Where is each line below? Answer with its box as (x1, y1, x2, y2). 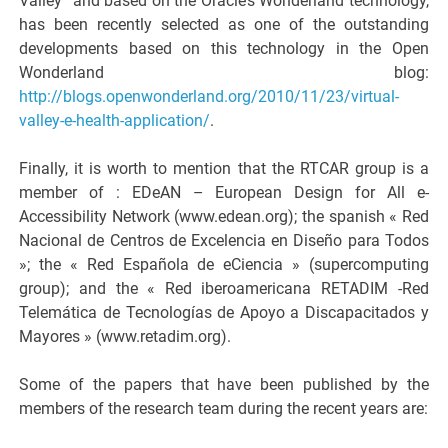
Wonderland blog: (19, 63, 429, 83)
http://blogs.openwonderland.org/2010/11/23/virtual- (19, 87, 400, 107)
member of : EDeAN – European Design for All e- (19, 183, 429, 203)
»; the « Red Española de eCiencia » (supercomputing (19, 255, 429, 275)
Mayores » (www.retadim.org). (19, 327, 232, 347)
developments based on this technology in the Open (19, 39, 429, 59)
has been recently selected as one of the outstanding (19, 15, 429, 35)
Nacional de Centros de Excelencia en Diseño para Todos (19, 231, 429, 251)
